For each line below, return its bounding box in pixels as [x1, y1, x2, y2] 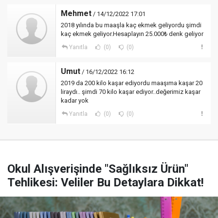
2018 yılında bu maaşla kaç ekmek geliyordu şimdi [61, 21, 201, 29]
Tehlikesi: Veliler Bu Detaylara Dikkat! [7, 176, 204, 189]
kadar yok [61, 97, 89, 104]
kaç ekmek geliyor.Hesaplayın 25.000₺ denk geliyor [61, 30, 203, 37]
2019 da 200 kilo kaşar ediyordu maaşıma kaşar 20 [61, 79, 202, 87]
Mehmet [61, 9, 91, 18]
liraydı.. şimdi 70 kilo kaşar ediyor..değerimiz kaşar [61, 88, 200, 95]
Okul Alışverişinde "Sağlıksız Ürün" [7, 162, 188, 176]
